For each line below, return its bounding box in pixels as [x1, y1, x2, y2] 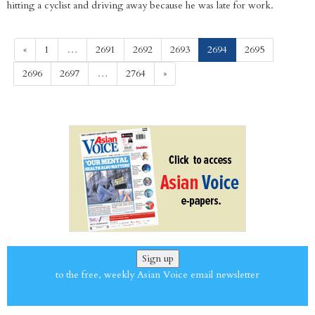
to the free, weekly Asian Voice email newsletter [56, 268, 259, 282]
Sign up [141, 252, 174, 266]
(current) [226, 42, 264, 56]
